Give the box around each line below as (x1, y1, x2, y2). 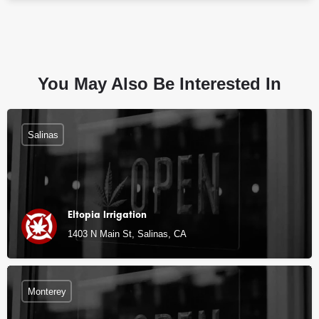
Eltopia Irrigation (68, 209, 147, 221)
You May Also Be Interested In (38, 74, 281, 93)
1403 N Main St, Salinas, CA (68, 229, 187, 239)
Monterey (27, 286, 66, 297)
